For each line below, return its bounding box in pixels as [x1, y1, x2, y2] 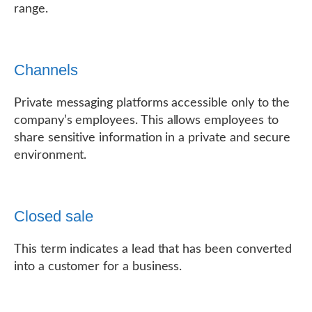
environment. [14, 149, 87, 162]
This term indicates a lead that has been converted [14, 243, 292, 256]
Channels [14, 61, 78, 79]
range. [14, 3, 48, 15]
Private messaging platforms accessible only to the [14, 97, 290, 109]
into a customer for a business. [14, 260, 182, 273]
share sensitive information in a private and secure [14, 132, 291, 144]
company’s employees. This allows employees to [14, 114, 279, 127]
